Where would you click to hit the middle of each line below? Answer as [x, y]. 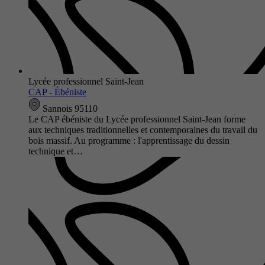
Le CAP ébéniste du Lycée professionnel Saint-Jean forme [137, 119]
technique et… [56, 151]
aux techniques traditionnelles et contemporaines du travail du [143, 130]
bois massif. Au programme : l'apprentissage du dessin [129, 140]
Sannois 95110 [69, 108]
